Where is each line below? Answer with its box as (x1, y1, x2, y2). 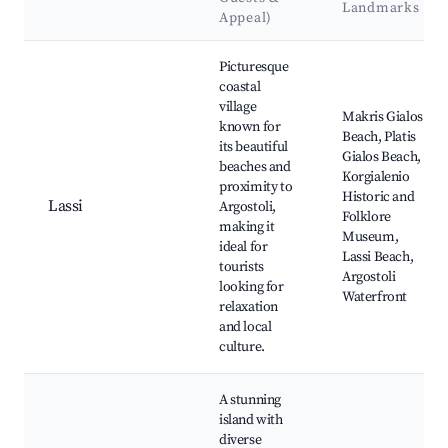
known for (219, 118, 281, 137)
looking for (219, 278, 284, 297)
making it (219, 218, 275, 237)
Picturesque (219, 58, 289, 77)
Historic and (342, 188, 415, 207)
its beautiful (219, 138, 288, 157)
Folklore (342, 208, 391, 227)
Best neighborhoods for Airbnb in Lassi (23, 41, 293, 62)
